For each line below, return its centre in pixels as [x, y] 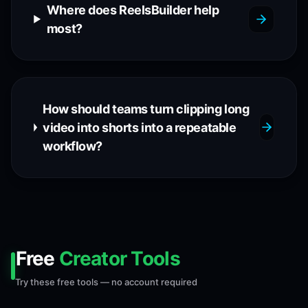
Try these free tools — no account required [106, 282]
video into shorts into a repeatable [140, 127]
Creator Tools [120, 258]
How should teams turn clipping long [146, 109]
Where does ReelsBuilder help [133, 10]
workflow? [73, 146]
